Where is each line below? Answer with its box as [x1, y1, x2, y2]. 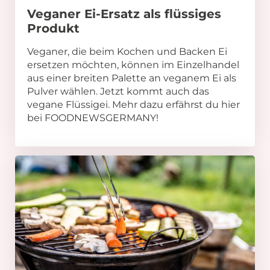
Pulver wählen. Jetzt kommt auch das [27, 85, 209, 97]
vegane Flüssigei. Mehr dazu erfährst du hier [27, 98, 240, 110]
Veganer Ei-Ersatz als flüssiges [27, 6, 221, 21]
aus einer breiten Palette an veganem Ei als [27, 72, 236, 84]
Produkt [27, 20, 80, 36]
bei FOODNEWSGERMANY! [27, 111, 159, 124]
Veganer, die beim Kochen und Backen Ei [27, 45, 227, 57]
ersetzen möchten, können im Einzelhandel [27, 58, 239, 71]
